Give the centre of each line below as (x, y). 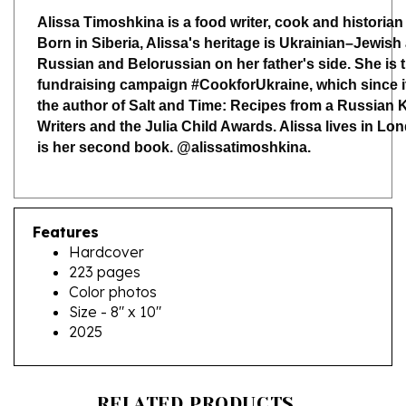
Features (66, 205)
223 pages (105, 245)
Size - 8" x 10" (115, 285)
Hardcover (106, 225)
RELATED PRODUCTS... (203, 377)
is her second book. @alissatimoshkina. (174, 121)
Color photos (113, 265)
